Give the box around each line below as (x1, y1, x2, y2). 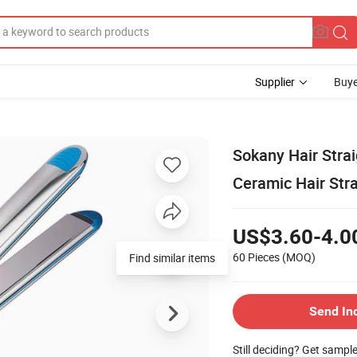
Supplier (255, 74, 295, 89)
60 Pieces (233, 249, 280, 265)
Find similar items (129, 249, 215, 265)
